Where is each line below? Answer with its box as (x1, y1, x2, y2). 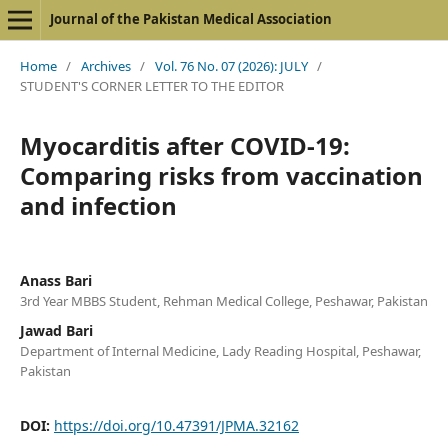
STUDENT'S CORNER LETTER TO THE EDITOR (19, 76, 284, 95)
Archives (80, 56, 131, 75)
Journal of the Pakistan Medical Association (49, 10, 332, 28)
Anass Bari (19, 270, 92, 290)
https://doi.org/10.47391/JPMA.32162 (53, 415, 299, 435)
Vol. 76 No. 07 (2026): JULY (154, 56, 308, 75)
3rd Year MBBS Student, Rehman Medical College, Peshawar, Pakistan (19, 291, 428, 310)
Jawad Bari (19, 320, 93, 340)
